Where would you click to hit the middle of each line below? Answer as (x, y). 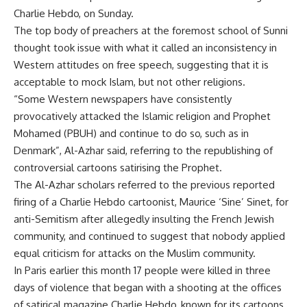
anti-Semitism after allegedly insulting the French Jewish (144, 219)
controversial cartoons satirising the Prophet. (118, 168)
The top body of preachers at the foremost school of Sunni (151, 30)
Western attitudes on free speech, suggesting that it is (141, 65)
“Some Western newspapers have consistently (123, 99)
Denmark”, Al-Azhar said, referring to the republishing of (143, 150)
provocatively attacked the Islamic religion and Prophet (142, 116)
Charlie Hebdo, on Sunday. (74, 13)
